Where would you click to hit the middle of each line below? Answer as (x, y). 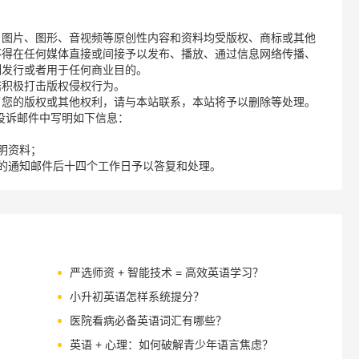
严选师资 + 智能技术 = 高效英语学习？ (166, 272)
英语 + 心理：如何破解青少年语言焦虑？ (171, 345)
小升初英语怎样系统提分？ (137, 296)
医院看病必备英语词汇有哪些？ (148, 321)
